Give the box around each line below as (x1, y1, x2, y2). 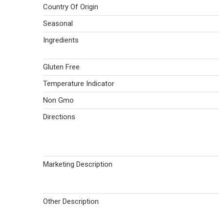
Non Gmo (43, 96, 74, 105)
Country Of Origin (43, 2, 98, 11)
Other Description (43, 197, 99, 206)
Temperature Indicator (43, 79, 114, 88)
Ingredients (43, 36, 79, 44)
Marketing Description (43, 160, 112, 169)
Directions (43, 112, 75, 121)
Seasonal (43, 19, 73, 28)
